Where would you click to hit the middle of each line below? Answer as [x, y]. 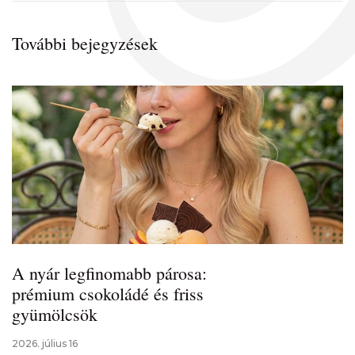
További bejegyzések [85, 43]
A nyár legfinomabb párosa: [109, 273]
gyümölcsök [55, 314]
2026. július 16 [45, 344]
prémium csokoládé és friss [108, 294]
